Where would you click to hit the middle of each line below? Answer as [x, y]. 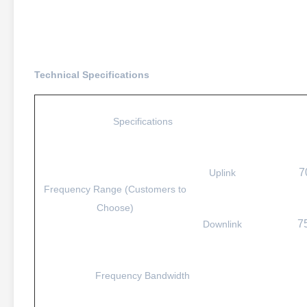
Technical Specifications [92, 75]
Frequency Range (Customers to [115, 189]
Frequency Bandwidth [143, 275]
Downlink [222, 224]
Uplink [222, 173]
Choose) [115, 208]
